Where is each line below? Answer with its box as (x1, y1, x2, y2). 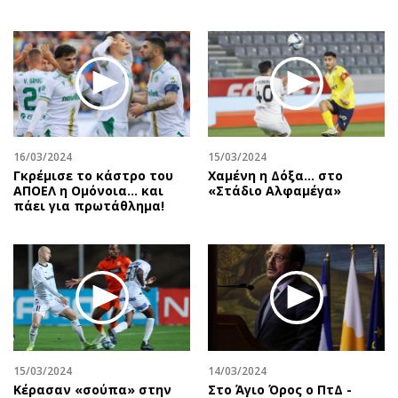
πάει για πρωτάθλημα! (13, 197, 164, 215)
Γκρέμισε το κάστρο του (13, 167, 173, 185)
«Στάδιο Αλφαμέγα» (208, 182, 341, 200)
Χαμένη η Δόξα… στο (208, 167, 343, 185)
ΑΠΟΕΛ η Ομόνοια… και (13, 182, 163, 200)
